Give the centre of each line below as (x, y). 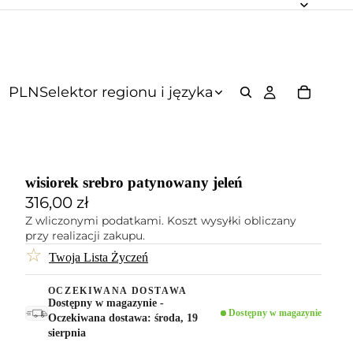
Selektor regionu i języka (126, 92)
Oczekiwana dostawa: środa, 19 (123, 318)
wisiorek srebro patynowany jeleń (134, 182)
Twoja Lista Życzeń (98, 257)
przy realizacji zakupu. (85, 236)
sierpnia (67, 333)
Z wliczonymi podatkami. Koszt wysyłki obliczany (161, 221)
